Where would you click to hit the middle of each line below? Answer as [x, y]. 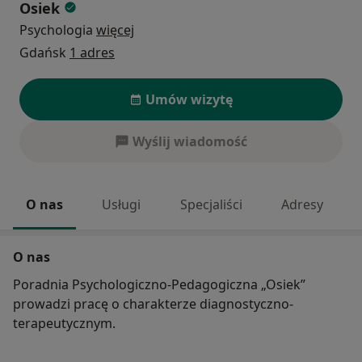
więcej [115, 30]
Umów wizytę [189, 100]
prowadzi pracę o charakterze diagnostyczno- [153, 304]
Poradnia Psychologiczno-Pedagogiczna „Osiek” [159, 285]
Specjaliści [211, 205]
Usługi [122, 205]
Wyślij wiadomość [190, 142]
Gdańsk [44, 53]
